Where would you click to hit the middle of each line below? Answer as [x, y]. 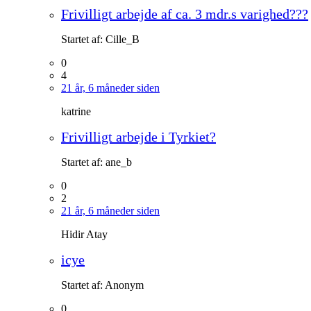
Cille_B [123, 39]
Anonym [124, 285]
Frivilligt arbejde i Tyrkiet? [138, 136]
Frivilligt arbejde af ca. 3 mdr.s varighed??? [185, 14]
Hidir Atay [84, 234]
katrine [76, 111]
